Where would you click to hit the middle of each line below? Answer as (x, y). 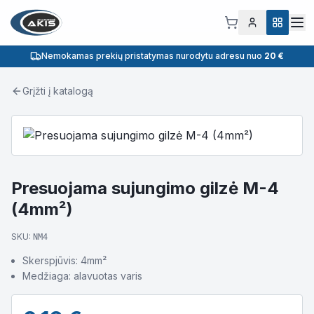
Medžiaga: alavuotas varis (82, 276)
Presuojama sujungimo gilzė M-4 (145, 188)
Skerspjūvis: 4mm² (64, 260)
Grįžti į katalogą (58, 91)
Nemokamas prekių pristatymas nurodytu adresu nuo (153, 56)
